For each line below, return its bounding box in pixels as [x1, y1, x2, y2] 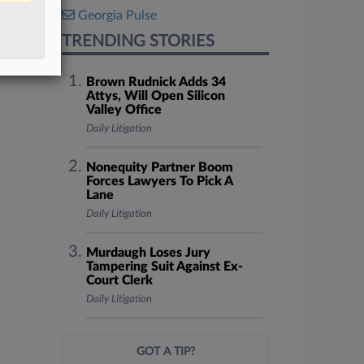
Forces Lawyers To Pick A [85, 175, 232, 188]
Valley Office [85, 103, 162, 116]
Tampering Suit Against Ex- [85, 260, 243, 273]
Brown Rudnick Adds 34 [85, 76, 226, 89]
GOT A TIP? [136, 346, 195, 357]
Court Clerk [85, 274, 153, 287]
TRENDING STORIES [62, 33, 214, 50]
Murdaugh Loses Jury [85, 246, 210, 259]
